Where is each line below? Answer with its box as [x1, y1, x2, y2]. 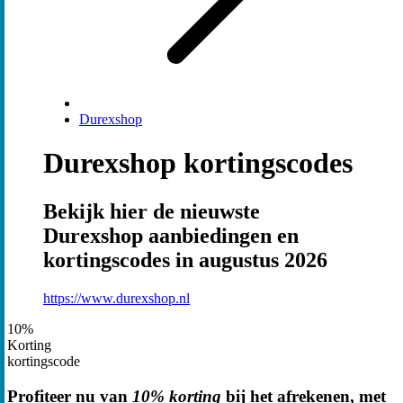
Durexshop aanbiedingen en [43, 223, 299, 247]
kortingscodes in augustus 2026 [43, 247, 327, 272]
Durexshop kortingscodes [43, 147, 353, 180]
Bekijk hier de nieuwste [43, 199, 260, 223]
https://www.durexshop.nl [43, 290, 190, 306]
